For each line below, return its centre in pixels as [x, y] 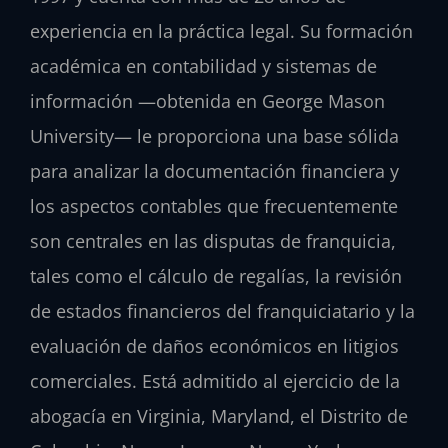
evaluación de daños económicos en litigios [214, 345]
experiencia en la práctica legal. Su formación [221, 30]
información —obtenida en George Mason [207, 100]
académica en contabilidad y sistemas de [203, 65]
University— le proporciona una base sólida [214, 135]
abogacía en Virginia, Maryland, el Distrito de [219, 415]
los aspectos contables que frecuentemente [214, 205]
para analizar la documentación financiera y [214, 170]
